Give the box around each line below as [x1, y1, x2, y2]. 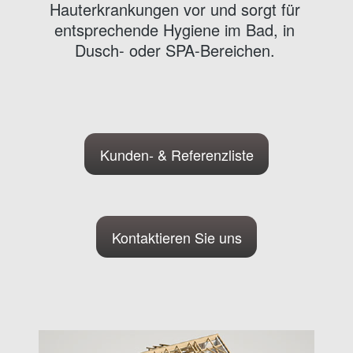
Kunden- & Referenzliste [99, 143, 254, 165]
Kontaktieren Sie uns [111, 226, 242, 247]
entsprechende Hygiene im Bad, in [54, 17, 295, 41]
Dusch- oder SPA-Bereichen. [74, 38, 275, 61]
